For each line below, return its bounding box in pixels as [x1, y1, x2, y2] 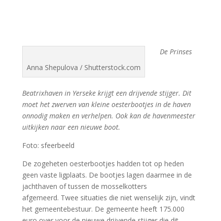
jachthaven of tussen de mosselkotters [22, 182, 147, 191]
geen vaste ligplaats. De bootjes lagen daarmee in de [22, 170, 192, 180]
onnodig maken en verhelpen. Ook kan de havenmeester [22, 111, 195, 121]
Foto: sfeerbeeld [22, 141, 74, 150]
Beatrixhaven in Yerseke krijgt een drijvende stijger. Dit [22, 88, 191, 98]
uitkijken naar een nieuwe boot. [22, 122, 120, 132]
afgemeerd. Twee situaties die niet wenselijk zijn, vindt [22, 193, 195, 203]
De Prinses [159, 47, 192, 57]
